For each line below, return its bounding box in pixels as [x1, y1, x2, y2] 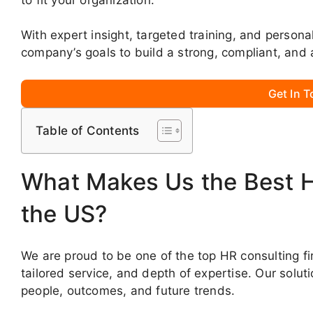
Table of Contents [36, 123, 140, 138]
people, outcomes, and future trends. [21, 284, 235, 298]
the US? [21, 199, 108, 228]
